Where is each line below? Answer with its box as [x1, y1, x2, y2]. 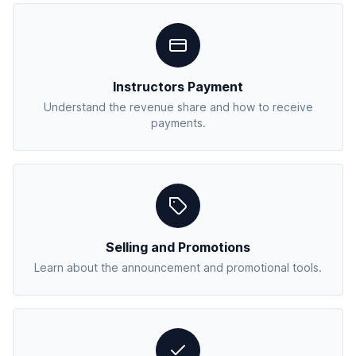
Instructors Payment [113, 79, 243, 95]
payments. [150, 116, 206, 130]
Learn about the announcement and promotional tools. [34, 261, 322, 274]
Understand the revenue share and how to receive [43, 100, 313, 114]
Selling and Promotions [106, 239, 250, 255]
